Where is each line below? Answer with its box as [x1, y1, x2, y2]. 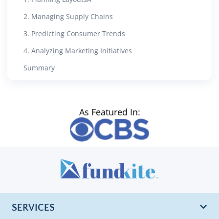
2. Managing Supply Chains [23, 11, 113, 21]
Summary [23, 63, 55, 72]
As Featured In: [79, 106, 140, 118]
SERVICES [12, 202, 55, 213]
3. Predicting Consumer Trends [23, 28, 125, 38]
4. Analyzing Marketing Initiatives [23, 45, 132, 55]
